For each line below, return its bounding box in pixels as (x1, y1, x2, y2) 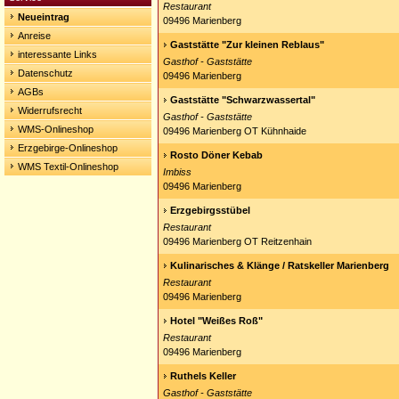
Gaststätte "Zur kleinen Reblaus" (170, 39, 324, 50)
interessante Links (18, 49, 97, 60)
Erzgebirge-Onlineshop (18, 142, 118, 153)
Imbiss (163, 167, 191, 177)
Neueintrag (18, 12, 69, 22)
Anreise (18, 30, 51, 41)
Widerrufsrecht (18, 105, 82, 116)
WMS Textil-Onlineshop (18, 161, 118, 172)
